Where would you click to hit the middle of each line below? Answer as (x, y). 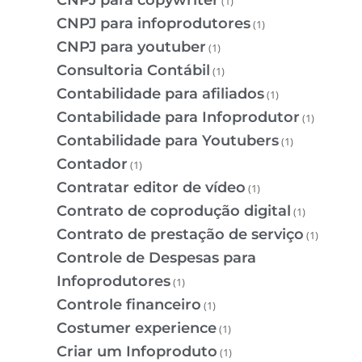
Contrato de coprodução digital (174, 210)
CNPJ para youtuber (131, 46)
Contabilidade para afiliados (160, 93)
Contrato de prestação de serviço (180, 234)
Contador (92, 164)
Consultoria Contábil (133, 70)
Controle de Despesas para (156, 257)
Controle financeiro (129, 304)
